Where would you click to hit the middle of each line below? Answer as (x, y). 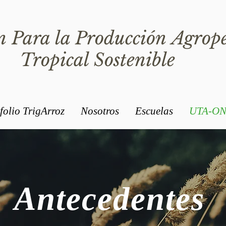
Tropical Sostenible (100, 60)
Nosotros (100, 111)
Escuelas (154, 111)
